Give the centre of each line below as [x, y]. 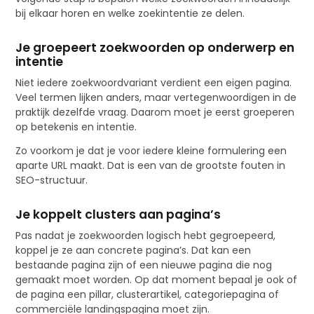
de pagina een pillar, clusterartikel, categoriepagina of [148, 294]
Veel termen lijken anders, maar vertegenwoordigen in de [156, 97]
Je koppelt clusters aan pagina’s [118, 214]
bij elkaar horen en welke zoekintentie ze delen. [130, 13]
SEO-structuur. [52, 180]
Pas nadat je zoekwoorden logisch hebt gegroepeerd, [146, 235]
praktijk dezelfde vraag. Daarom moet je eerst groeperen [155, 112]
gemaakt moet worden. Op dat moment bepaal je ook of [157, 279]
